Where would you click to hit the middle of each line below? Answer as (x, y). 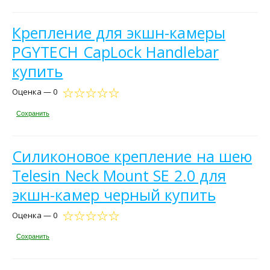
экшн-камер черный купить (114, 194)
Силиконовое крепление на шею (132, 156)
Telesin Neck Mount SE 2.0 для (119, 175)
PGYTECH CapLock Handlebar (115, 52)
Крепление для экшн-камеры (119, 33)
